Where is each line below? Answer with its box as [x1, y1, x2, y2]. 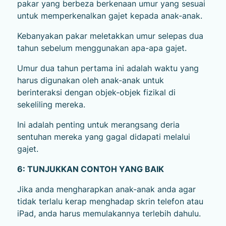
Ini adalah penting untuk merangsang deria [17, 119, 180, 130]
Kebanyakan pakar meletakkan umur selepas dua [17, 30, 203, 41]
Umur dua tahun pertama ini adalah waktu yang [17, 63, 199, 73]
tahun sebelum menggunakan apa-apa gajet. [17, 42, 187, 53]
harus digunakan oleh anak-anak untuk [17, 75, 164, 85]
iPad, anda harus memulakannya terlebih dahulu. [17, 208, 201, 218]
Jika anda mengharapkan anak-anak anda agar [17, 184, 196, 194]
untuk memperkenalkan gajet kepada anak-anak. [17, 10, 202, 21]
